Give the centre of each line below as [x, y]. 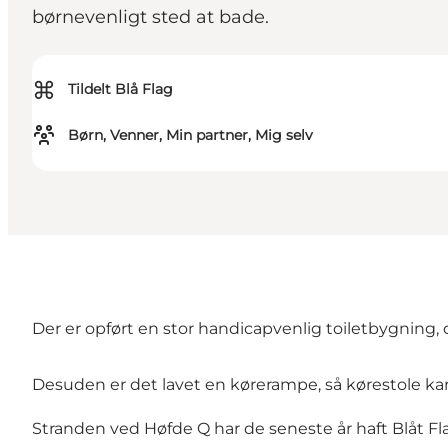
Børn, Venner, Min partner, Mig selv [190, 135]
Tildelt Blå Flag [120, 89]
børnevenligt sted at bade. [150, 17]
